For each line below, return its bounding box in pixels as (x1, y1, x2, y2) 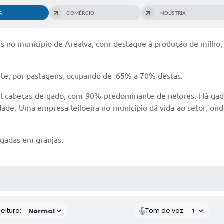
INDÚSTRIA (158, 10, 186, 16)
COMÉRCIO (66, 10, 95, 16)
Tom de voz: (145, 206, 185, 216)
